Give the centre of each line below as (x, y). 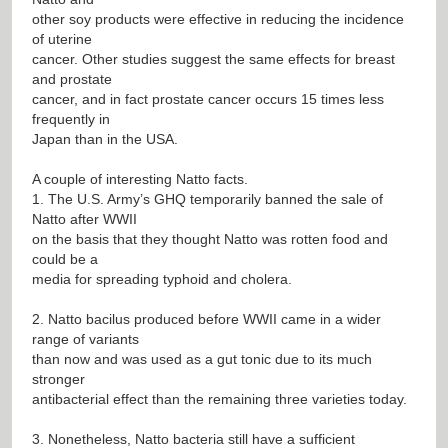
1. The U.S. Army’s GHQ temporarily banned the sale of (207, 198)
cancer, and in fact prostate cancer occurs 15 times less (208, 98)
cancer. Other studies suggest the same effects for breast (213, 58)
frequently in (71, 118)
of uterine (62, 38)
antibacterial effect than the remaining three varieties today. (219, 398)
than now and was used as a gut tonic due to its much (202, 358)
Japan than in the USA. (105, 138)
